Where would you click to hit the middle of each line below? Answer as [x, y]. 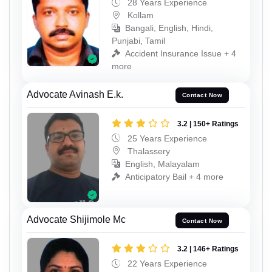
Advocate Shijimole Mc [76, 220]
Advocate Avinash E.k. [75, 94]
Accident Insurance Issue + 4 [181, 53]
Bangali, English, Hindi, [169, 28]
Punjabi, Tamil [138, 40]
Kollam [139, 15]
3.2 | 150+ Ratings [208, 124]
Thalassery [148, 151]
